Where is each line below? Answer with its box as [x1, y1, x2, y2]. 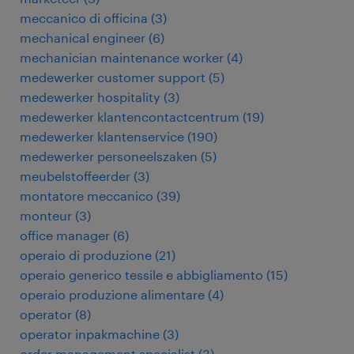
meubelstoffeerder [20, 168, 130, 183]
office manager [20, 228, 110, 243]
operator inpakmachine [20, 326, 160, 341]
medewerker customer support [20, 70, 205, 85]
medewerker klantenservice [20, 129, 184, 144]
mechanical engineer [20, 30, 145, 45]
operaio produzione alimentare [20, 287, 205, 302]
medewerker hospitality [20, 89, 160, 104]
